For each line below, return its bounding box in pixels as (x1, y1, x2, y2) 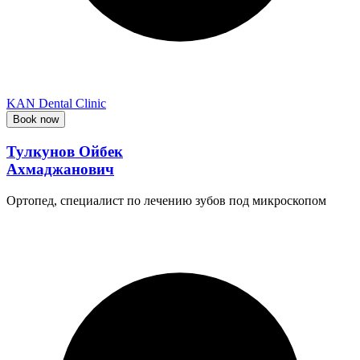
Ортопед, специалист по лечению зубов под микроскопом (6, 193, 326, 207)
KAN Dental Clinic (6, 96, 106, 111)
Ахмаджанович (6, 160, 114, 178)
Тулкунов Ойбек (6, 142, 123, 160)
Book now (13, 113, 59, 126)
